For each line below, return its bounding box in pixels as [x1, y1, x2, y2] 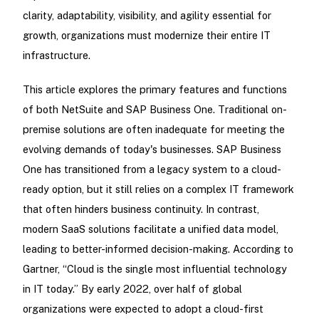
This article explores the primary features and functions [22, 83, 287, 95]
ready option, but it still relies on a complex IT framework [22, 182, 294, 195]
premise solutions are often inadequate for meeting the [22, 122, 285, 135]
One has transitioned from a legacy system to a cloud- [22, 162, 281, 175]
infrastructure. [22, 49, 90, 62]
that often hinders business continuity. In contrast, [22, 202, 259, 215]
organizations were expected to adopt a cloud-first [22, 302, 263, 315]
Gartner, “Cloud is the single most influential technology [22, 262, 287, 275]
